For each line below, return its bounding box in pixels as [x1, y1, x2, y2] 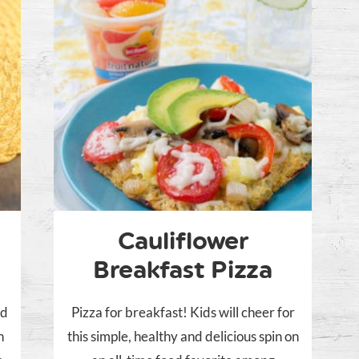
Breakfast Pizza [93, 255, 272, 285]
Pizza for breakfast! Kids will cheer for [71, 304, 295, 321]
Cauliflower [117, 226, 248, 256]
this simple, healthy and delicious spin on [67, 328, 299, 345]
